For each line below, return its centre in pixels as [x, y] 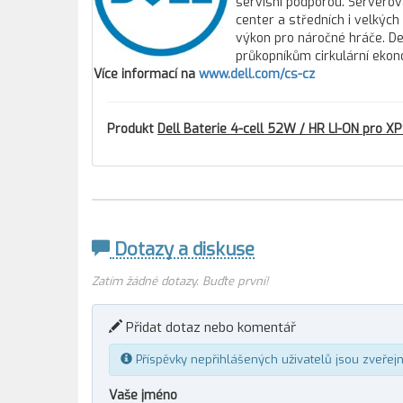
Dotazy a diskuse [182, 250]
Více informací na [146, 74]
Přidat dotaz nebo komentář [209, 327]
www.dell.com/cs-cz [257, 74]
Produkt [132, 129]
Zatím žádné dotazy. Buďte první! [180, 281]
